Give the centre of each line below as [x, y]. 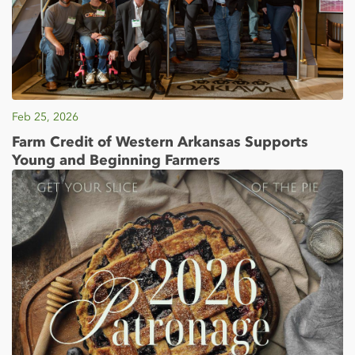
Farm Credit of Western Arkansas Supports [160, 142]
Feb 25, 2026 [45, 116]
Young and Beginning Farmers [116, 160]
